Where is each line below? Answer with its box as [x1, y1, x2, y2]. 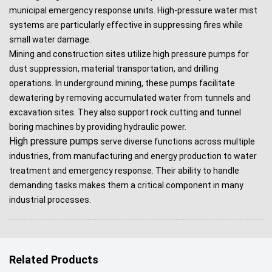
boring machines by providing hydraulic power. [9, 122, 186, 132]
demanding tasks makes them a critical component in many [9, 180, 243, 190]
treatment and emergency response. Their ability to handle [9, 166, 239, 175]
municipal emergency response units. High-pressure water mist [9, 5, 257, 15]
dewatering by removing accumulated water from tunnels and [9, 93, 251, 103]
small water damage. [9, 35, 91, 44]
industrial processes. [9, 195, 91, 205]
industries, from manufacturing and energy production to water [9, 151, 257, 161]
